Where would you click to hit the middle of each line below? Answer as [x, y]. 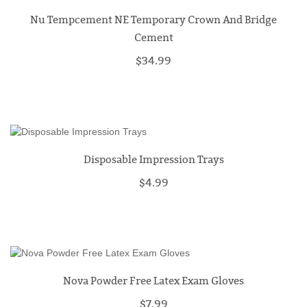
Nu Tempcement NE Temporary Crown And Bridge [153, 20]
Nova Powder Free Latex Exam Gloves [153, 280]
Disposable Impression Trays [153, 159]
